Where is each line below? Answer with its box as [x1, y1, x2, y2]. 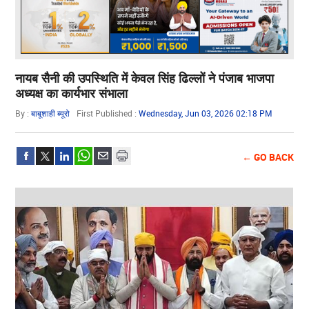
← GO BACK [241, 150, 294, 163]
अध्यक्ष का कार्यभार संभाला [15, 84, 128, 101]
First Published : [77, 107, 139, 119]
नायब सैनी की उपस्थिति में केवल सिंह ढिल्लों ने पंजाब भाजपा [15, 69, 275, 86]
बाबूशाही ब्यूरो [31, 107, 70, 119]
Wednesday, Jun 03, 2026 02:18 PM [139, 107, 273, 119]
